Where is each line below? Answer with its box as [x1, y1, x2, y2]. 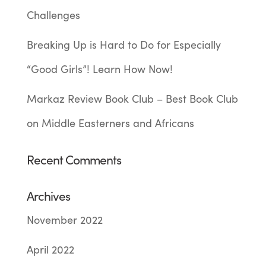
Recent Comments [26, 151, 121, 169]
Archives [26, 187, 70, 205]
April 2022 [26, 242, 74, 257]
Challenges [26, 8, 80, 23]
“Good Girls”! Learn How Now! [26, 62, 173, 77]
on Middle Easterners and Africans [26, 116, 194, 131]
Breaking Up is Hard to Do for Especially [26, 37, 221, 52]
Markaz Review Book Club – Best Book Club [26, 91, 238, 106]
